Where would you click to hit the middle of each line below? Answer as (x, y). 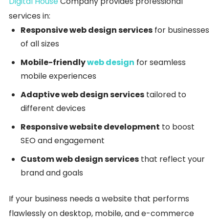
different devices (53, 108)
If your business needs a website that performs (99, 199)
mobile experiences (58, 76)
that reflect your (172, 159)
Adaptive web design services (82, 95)
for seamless (160, 62)
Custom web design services (80, 159)
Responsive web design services (87, 30)
